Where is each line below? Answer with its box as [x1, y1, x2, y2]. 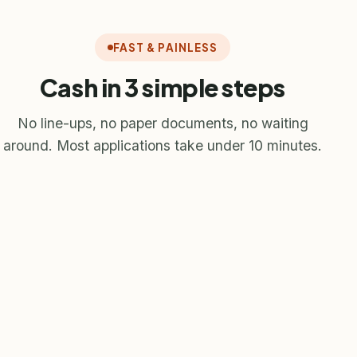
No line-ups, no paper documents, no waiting [17, 115, 308, 131]
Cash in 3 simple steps [39, 73, 286, 103]
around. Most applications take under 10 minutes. [3, 137, 322, 154]
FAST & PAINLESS [112, 41, 218, 54]
